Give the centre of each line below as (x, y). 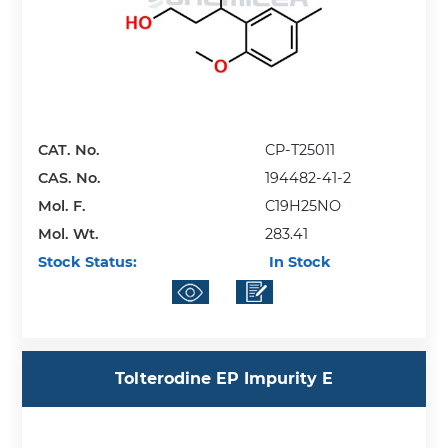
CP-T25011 (300, 150)
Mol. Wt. (69, 234)
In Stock (298, 262)
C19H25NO (303, 206)
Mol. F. (62, 206)
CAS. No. (70, 178)
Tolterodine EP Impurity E (224, 379)
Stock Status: (88, 262)
